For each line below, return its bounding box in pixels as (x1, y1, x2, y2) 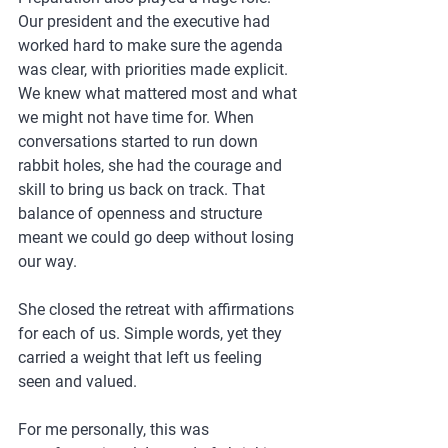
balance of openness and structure (18, 204, 266, 224)
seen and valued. (18, 372, 137, 392)
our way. (18, 252, 77, 272)
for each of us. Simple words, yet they (18, 324, 286, 344)
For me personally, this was (18, 420, 213, 440)
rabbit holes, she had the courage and (18, 156, 286, 176)
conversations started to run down (18, 132, 262, 152)
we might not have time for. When (18, 108, 258, 128)
